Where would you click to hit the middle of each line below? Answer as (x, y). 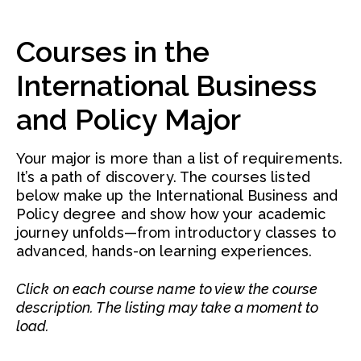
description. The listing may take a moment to (168, 307)
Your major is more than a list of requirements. (180, 158)
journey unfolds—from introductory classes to (176, 232)
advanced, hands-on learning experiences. (164, 251)
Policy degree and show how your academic (171, 214)
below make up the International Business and (177, 195)
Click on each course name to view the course (167, 289)
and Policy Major (129, 119)
